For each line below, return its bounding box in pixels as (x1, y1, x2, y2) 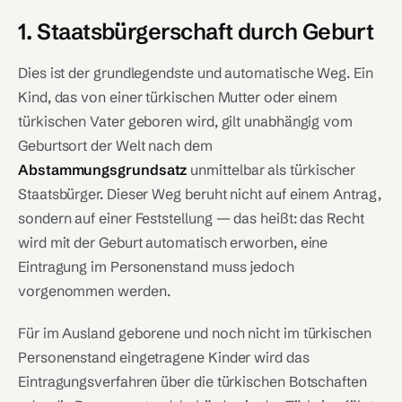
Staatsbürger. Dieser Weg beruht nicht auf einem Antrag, (18, 185, 381, 203)
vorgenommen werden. (18, 282, 170, 300)
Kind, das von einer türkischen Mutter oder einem (18, 88, 338, 106)
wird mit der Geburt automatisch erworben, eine (18, 233, 328, 251)
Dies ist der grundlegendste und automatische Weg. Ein (18, 64, 373, 82)
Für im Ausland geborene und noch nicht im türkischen (18, 324, 371, 342)
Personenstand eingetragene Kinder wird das (18, 348, 310, 366)
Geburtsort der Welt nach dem (18, 136, 213, 154)
